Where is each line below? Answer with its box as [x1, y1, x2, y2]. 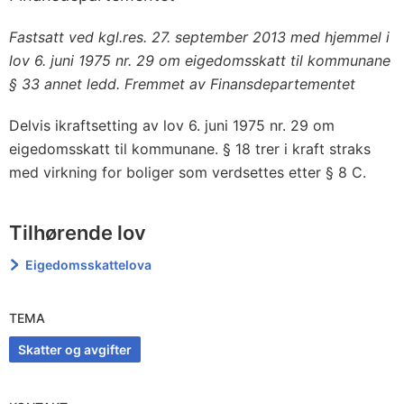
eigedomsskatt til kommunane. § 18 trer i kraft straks [9, 140, 371, 158]
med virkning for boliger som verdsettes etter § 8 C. [9, 163, 366, 181]
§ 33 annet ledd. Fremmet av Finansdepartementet [9, 75, 355, 93]
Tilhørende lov [9, 221, 146, 244]
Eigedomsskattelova [25, 257, 152, 272]
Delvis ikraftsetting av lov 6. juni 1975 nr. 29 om [9, 116, 335, 134]
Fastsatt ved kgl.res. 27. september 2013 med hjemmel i [9, 28, 390, 46]
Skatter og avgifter [18, 342, 132, 357]
